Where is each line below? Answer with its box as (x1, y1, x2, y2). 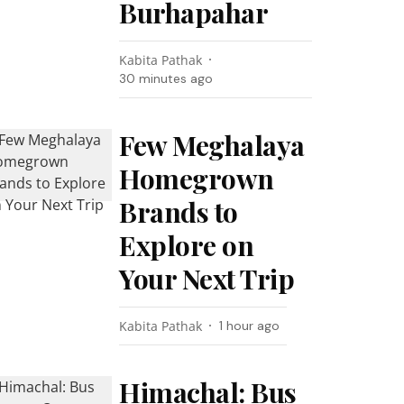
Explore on (119, 227, 254, 263)
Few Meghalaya (119, 127, 305, 163)
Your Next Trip (119, 261, 295, 297)
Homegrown (119, 161, 274, 197)
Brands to (119, 194, 238, 230)
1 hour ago (219, 317, 280, 334)
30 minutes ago (119, 70, 214, 87)
